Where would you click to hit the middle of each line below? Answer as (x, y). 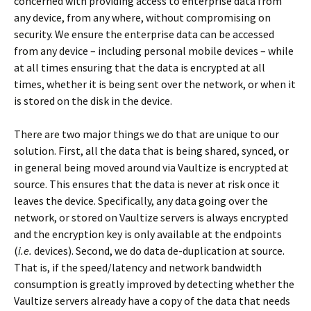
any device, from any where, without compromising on (142, 17)
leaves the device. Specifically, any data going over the (141, 201)
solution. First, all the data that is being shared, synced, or (151, 151)
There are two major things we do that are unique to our (146, 134)
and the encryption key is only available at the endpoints (148, 234)
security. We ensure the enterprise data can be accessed (144, 34)
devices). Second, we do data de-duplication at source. (158, 251)
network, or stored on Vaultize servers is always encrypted (151, 217)
